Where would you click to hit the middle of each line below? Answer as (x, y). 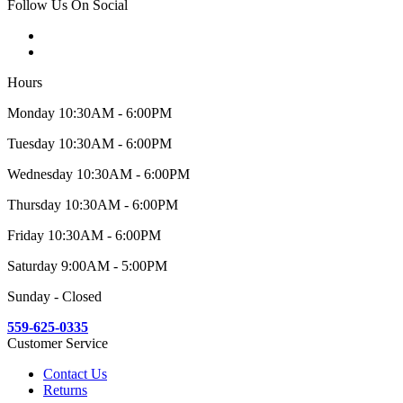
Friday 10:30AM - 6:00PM (84, 236)
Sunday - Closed (54, 297)
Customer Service (58, 344)
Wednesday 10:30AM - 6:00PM (99, 175)
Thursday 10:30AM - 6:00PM (93, 205)
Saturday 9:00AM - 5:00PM (87, 266)
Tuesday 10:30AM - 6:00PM (90, 144)
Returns (65, 390)
